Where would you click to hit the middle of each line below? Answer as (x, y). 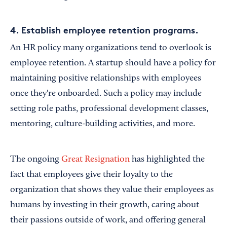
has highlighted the (167, 160)
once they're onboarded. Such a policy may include (106, 94)
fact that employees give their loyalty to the (91, 175)
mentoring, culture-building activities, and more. (103, 124)
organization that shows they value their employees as (112, 190)
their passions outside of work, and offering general (108, 221)
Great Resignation (96, 160)
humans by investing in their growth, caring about (105, 205)
